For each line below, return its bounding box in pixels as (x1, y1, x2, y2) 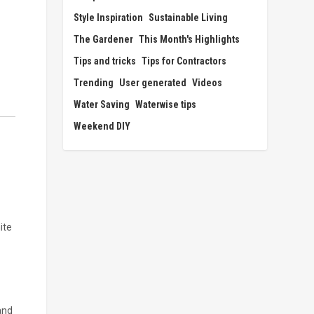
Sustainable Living (149, 11, 228, 23)
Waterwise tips (135, 98, 197, 110)
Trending (74, 76, 114, 88)
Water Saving (74, 98, 130, 110)
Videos (192, 76, 223, 88)
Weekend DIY (74, 120, 131, 132)
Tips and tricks (74, 55, 137, 67)
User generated (119, 76, 187, 88)
